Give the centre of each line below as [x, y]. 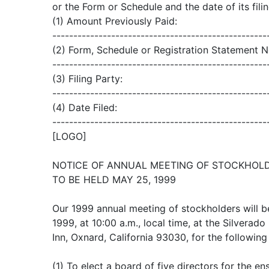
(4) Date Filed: [85, 107]
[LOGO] [69, 136]
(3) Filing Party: [87, 79]
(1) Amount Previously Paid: [115, 21]
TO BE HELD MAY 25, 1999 [114, 180]
